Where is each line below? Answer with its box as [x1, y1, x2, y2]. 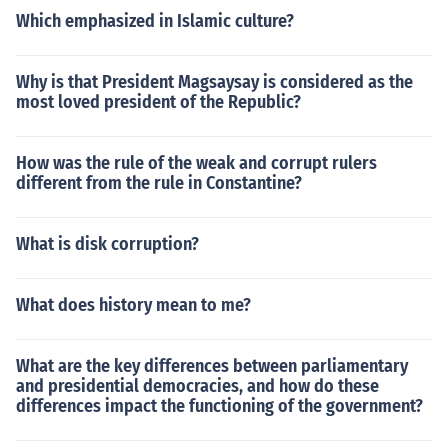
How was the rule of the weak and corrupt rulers [16, 152, 377, 174]
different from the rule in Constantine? [16, 172, 302, 194]
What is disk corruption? [16, 233, 199, 255]
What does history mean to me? [16, 294, 251, 316]
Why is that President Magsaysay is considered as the [16, 71, 413, 93]
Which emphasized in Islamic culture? [16, 10, 294, 32]
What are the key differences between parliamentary [16, 355, 408, 377]
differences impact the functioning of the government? [16, 395, 423, 417]
